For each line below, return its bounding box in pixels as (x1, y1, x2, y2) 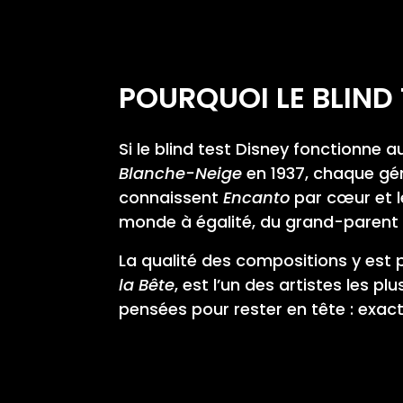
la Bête (119, 273, 175, 296)
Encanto (223, 185, 290, 209)
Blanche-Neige (119, 161, 242, 184)
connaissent (119, 185, 223, 209)
